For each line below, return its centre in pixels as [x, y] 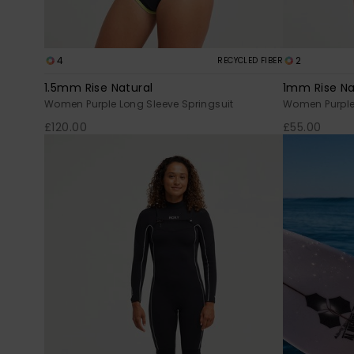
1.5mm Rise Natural [99, 88]
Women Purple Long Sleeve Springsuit [139, 104]
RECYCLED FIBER [250, 61]
